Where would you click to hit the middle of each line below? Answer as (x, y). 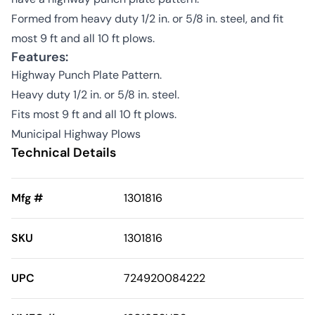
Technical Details (64, 153)
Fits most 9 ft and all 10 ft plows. (94, 115)
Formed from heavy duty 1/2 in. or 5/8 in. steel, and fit (147, 19)
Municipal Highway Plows (76, 134)
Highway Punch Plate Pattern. (86, 75)
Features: (40, 57)
